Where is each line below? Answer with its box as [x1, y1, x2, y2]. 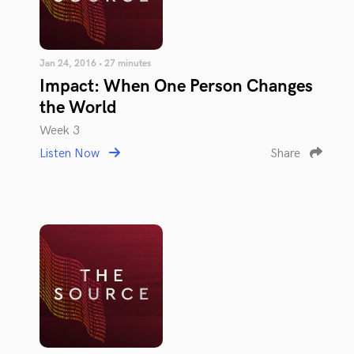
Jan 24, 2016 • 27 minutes [40, 58, 151, 70]
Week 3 [40, 123, 80, 138]
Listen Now [40, 146, 103, 161]
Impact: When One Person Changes [40, 76, 313, 97]
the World [40, 97, 117, 119]
